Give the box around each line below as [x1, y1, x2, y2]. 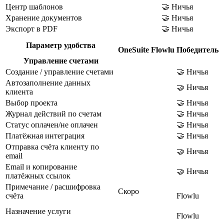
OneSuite [118, 45, 149, 54]
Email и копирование [5, 162, 77, 171]
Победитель [176, 45, 218, 54]
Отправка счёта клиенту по [5, 142, 99, 151]
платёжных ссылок [5, 171, 70, 180]
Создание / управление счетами [5, 67, 113, 76]
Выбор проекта [5, 98, 57, 107]
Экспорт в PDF [5, 24, 57, 33]
